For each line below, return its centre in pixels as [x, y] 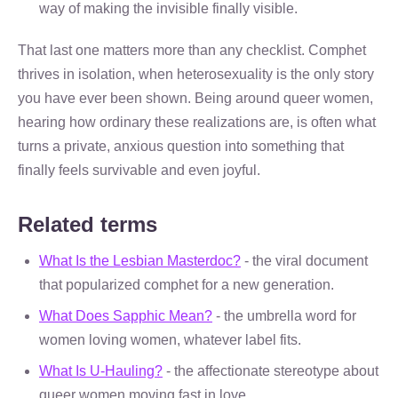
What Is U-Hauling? [101, 371]
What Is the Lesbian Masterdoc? [140, 261]
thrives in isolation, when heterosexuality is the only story [196, 74]
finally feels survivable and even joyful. [139, 170]
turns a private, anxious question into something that [181, 146]
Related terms [88, 224]
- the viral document [304, 261]
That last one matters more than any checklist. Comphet [192, 50]
